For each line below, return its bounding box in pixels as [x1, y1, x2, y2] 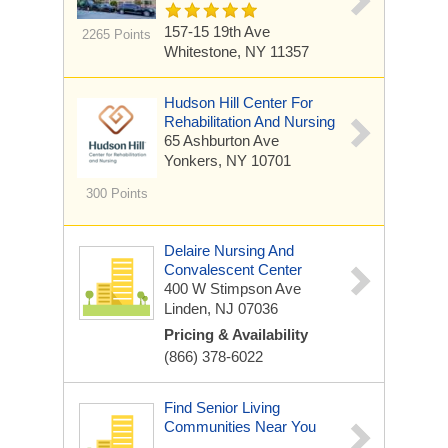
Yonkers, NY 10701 [164, 152, 291, 169]
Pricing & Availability [164, 326, 308, 343]
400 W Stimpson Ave [164, 280, 301, 297]
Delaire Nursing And [164, 242, 294, 259]
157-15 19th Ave [164, 23, 270, 40]
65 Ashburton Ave [164, 132, 279, 149]
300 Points [85, 186, 148, 201]
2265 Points [82, 27, 151, 42]
